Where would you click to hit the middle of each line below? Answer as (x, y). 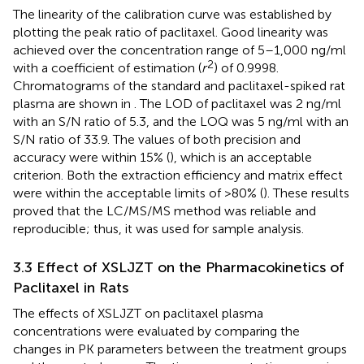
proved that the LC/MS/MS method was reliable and (165, 211)
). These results (306, 193)
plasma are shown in (74, 104)
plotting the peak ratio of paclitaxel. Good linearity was (171, 32)
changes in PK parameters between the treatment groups (180, 349)
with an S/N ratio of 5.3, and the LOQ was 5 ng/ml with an (181, 122)
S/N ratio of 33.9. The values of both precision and (157, 140)
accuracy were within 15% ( (91, 158)
